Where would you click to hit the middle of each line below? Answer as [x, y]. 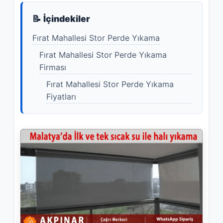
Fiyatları [61, 97]
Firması [53, 67]
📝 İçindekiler [61, 19]
